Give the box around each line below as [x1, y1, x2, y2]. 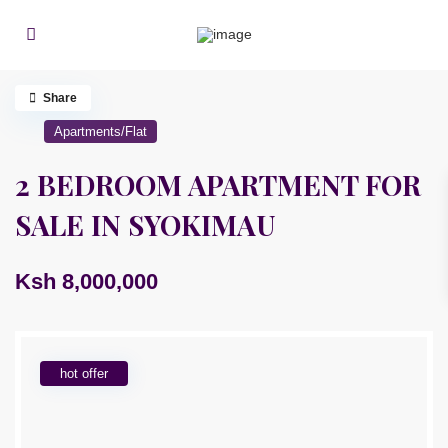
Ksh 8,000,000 [15, 269, 159, 295]
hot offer [60, 366, 109, 382]
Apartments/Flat [54, 124, 148, 140]
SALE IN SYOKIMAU [15, 206, 277, 244]
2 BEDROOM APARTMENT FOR [15, 166, 422, 204]
